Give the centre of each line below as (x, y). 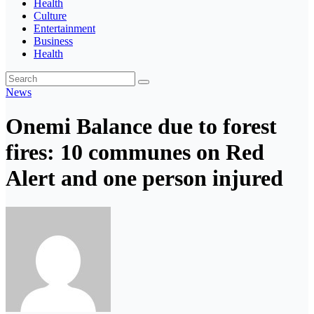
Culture (50, 16)
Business (53, 41)
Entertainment (64, 28)
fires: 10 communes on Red (135, 152)
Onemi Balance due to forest (141, 127)
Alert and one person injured (144, 178)
